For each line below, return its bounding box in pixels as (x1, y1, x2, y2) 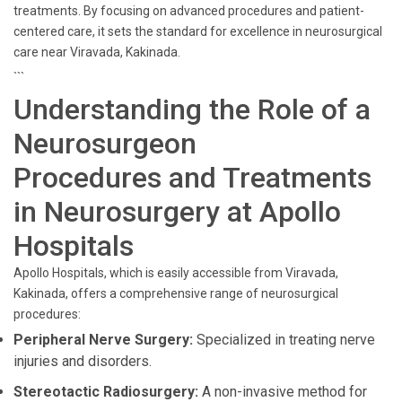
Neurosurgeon (13, 127, 197, 161)
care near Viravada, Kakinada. (13, 45, 180, 59)
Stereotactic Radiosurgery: (13, 383, 198, 400)
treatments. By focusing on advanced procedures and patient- (13, 4, 364, 18)
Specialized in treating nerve (193, 331, 375, 348)
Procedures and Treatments (13, 161, 371, 195)
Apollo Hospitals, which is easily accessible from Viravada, (13, 266, 338, 280)
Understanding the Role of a (13, 92, 371, 127)
